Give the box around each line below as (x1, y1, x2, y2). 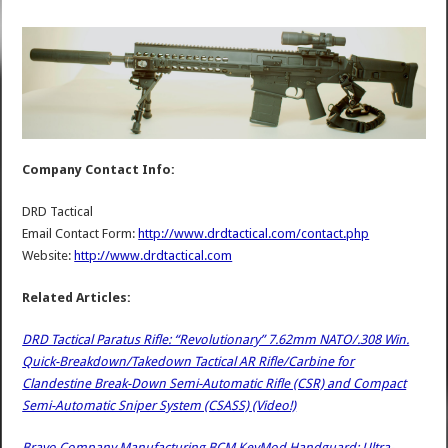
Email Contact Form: (22, 225, 139, 241)
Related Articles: (22, 289, 132, 305)
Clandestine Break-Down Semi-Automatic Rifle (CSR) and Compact (22, 375, 407, 391)
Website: (22, 247, 75, 263)
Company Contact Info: (22, 161, 176, 177)
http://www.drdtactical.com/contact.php (138, 225, 370, 241)
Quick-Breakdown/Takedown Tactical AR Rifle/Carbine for (22, 353, 355, 369)
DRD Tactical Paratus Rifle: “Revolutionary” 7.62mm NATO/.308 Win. (22, 331, 410, 347)
